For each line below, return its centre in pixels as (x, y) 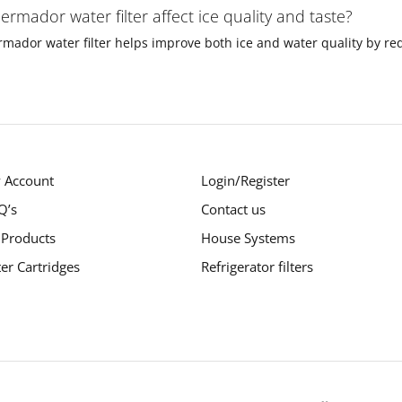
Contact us (233, 210)
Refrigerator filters (257, 267)
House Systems (248, 238)
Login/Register (245, 181)
